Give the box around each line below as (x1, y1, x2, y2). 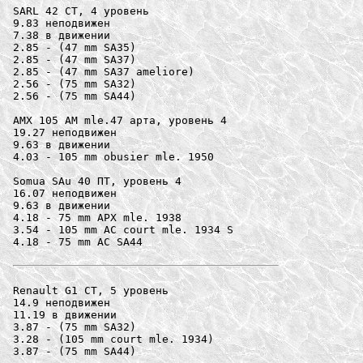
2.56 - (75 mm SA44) (13, 89, 136, 102)
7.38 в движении (13, 28, 110, 41)
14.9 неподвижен (13, 296, 110, 309)
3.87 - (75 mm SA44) (13, 344, 136, 357)
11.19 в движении (13, 308, 117, 321)
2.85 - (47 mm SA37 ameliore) (13, 65, 194, 78)
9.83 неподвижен (13, 16, 110, 29)
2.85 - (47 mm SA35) (13, 41, 136, 53)
